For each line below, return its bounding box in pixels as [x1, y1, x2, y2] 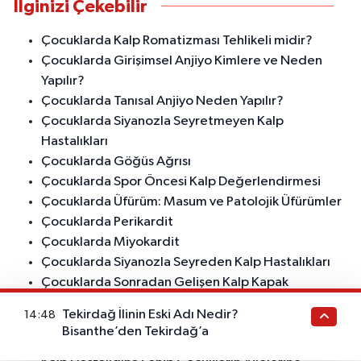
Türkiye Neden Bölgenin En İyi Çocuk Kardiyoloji [41, 315, 325, 330]
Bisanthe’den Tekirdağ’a [62, 325, 210, 339]
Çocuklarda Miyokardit [41, 234, 180, 249]
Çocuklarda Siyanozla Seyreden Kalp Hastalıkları [41, 255, 330, 269]
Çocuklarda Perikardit [41, 214, 173, 229]
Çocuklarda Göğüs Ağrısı [41, 154, 191, 168]
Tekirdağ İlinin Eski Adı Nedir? [62, 308, 239, 322]
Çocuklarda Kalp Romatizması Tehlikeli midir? [41, 33, 313, 48]
